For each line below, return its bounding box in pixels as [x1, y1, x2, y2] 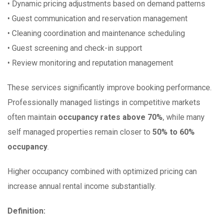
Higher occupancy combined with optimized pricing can [7, 167, 197, 177]
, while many [163, 112, 205, 122]
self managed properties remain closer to [7, 127, 152, 137]
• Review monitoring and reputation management [7, 58, 173, 68]
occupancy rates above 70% [58, 112, 163, 122]
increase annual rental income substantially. [7, 182, 156, 191]
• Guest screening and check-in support [7, 43, 142, 53]
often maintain [7, 112, 58, 122]
